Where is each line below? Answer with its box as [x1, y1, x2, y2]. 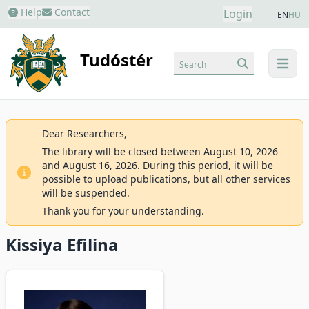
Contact [52, 6, 90, 19]
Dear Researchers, [42, 127, 127, 140]
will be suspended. [42, 186, 130, 199]
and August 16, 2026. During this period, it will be [42, 159, 273, 172]
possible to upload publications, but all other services [42, 172, 290, 186]
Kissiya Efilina [6, 233, 119, 256]
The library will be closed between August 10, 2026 [42, 145, 278, 158]
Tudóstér [80, 48, 154, 72]
